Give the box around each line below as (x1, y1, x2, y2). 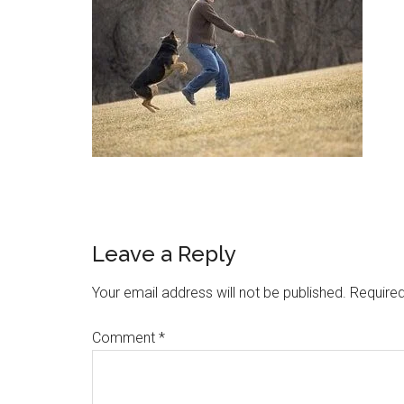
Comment (92, 329, 159, 346)
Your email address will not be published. (92, 284, 346, 301)
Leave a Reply (92, 241, 236, 267)
